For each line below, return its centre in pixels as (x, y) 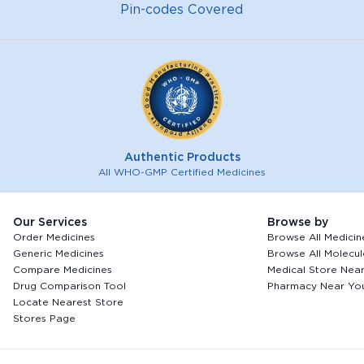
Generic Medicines (58, 253)
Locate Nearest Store (68, 302)
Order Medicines (54, 237)
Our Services (50, 222)
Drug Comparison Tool (69, 286)
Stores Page (44, 318)
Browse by (298, 222)
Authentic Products (182, 157)
